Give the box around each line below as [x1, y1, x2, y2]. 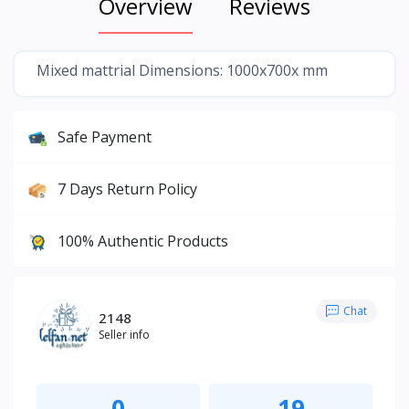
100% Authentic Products [58, 230, 228, 251]
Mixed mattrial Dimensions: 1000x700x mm [37, 59, 328, 80]
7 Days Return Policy [58, 178, 197, 199]
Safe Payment [58, 126, 152, 147]
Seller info [99, 327, 150, 343]
